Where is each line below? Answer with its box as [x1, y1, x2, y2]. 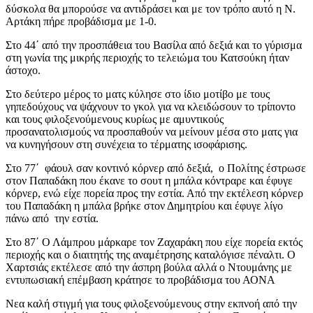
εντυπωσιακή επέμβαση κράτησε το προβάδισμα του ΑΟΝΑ [6, 273, 275, 286]
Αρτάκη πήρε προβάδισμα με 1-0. [6, 15, 156, 27]
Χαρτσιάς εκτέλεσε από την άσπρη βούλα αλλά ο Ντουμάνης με [6, 261, 292, 273]
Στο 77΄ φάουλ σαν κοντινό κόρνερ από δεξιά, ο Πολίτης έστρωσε [6, 161, 306, 174]
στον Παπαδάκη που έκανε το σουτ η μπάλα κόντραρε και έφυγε [6, 174, 293, 187]
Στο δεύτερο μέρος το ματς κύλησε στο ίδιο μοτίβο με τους [6, 87, 270, 100]
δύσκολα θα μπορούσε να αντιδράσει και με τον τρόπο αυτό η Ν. [6, 2, 296, 15]
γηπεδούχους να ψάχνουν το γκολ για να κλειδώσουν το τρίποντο [6, 100, 296, 112]
